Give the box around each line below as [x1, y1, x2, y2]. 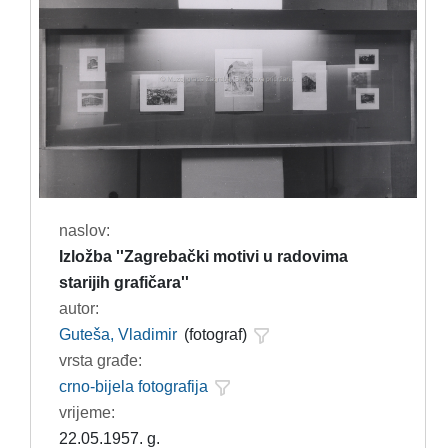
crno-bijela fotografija [58, 377, 208, 395]
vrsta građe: [58, 351, 142, 369]
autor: [58, 299, 99, 317]
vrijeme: [58, 403, 115, 421]
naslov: [58, 221, 110, 239]
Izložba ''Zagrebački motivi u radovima [58, 247, 348, 265]
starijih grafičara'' [58, 273, 189, 291]
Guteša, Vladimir [58, 325, 177, 343]
